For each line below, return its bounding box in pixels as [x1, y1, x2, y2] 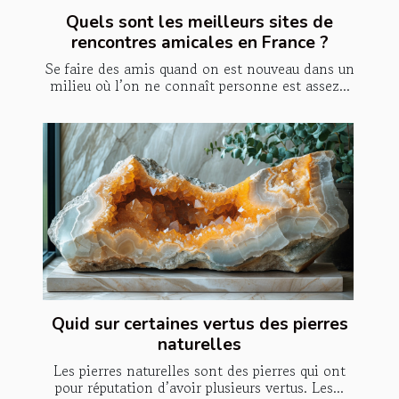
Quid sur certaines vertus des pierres [51, 313, 348, 337]
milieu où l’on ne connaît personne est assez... [49, 74, 350, 96]
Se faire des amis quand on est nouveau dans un [45, 57, 354, 79]
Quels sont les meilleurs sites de [66, 10, 333, 34]
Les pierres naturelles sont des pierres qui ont [53, 360, 346, 382]
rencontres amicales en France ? [70, 30, 329, 54]
